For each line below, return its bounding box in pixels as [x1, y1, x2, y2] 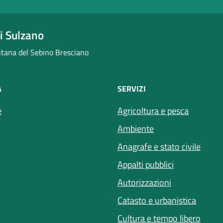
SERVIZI [117, 82, 146, 95]
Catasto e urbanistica [117, 193, 196, 207]
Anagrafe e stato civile [117, 139, 201, 153]
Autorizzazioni [117, 175, 171, 189]
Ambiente [117, 121, 154, 135]
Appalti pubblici [117, 157, 174, 171]
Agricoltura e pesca [117, 104, 189, 117]
